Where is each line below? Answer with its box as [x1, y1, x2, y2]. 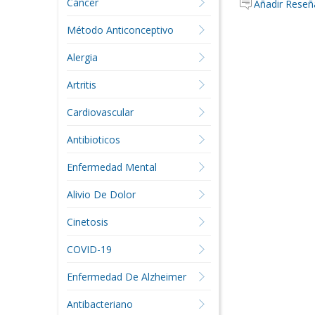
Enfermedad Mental [66, 160, 157, 174]
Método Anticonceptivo [66, 23, 174, 37]
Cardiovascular [66, 105, 134, 119]
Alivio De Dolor [66, 188, 136, 201]
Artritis [66, 78, 96, 91]
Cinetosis [66, 215, 108, 229]
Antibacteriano [66, 297, 133, 311]
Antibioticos [66, 133, 120, 146]
